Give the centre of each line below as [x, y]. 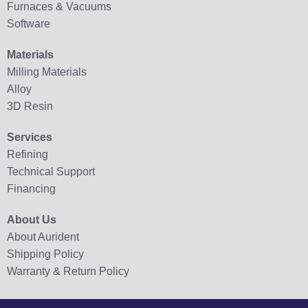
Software [29, 23]
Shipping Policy [45, 254]
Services [30, 137]
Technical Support [51, 171]
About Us [32, 219]
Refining [27, 154]
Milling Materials [47, 71]
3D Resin [30, 106]
